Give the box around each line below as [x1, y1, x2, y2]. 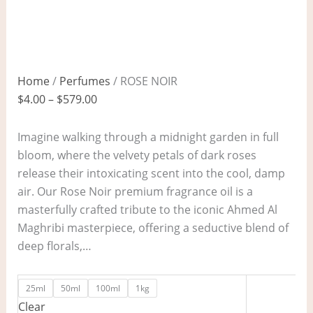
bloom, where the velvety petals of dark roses [17, 147, 256, 163]
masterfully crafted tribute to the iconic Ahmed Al [17, 202, 277, 218]
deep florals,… [17, 238, 92, 254]
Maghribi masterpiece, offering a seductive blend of [17, 220, 289, 236]
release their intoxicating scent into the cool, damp [17, 166, 285, 182]
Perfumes [59, 73, 110, 89]
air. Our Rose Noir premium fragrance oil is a [17, 184, 253, 200]
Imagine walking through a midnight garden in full [17, 129, 279, 145]
